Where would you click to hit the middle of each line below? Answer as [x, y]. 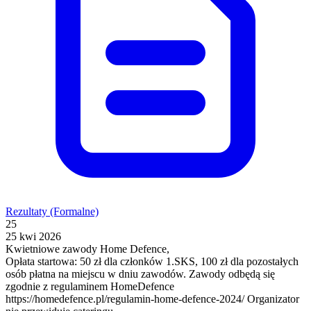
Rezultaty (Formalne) [52, 211]
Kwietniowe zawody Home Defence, [87, 249]
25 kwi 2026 [33, 236]
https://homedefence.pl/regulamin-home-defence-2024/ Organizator [152, 299]
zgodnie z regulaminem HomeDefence [90, 286]
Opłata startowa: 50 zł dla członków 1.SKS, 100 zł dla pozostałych [152, 261]
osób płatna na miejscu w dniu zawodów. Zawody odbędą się [140, 274]
